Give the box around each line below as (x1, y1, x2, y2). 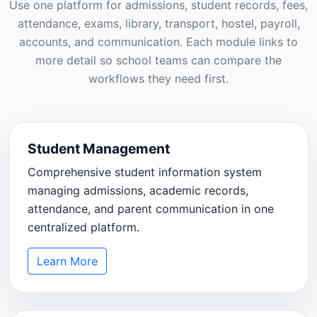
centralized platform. (27, 219, 139, 234)
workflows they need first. (88, 71, 229, 86)
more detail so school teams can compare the (35, 53, 282, 68)
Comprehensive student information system (27, 164, 262, 179)
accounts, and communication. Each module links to (19, 35, 298, 50)
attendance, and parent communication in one (27, 201, 274, 216)
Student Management (27, 139, 170, 157)
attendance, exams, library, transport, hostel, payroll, (17, 16, 300, 31)
